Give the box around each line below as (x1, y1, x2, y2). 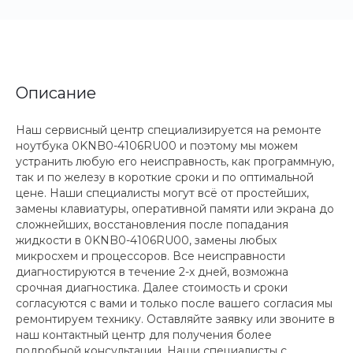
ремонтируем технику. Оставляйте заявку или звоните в (16, 312, 335, 326)
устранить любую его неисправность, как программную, (16, 154, 334, 169)
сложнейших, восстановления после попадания (16, 217, 288, 232)
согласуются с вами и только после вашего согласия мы (16, 296, 333, 310)
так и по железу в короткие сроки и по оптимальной (16, 170, 314, 184)
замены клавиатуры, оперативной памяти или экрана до (16, 202, 334, 216)
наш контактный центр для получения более (16, 328, 272, 342)
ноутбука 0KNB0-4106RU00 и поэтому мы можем (16, 139, 298, 153)
